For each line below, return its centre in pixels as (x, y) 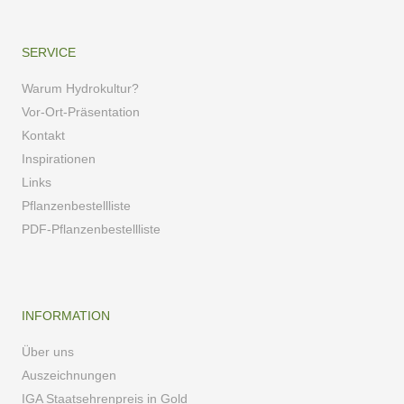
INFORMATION (65, 315)
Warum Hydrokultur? (80, 88)
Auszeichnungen (69, 375)
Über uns (47, 351)
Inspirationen (58, 158)
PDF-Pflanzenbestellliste (91, 229)
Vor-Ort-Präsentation (80, 111)
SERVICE (48, 52)
